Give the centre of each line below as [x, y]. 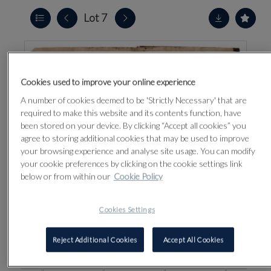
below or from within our [65, 176]
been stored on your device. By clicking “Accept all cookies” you [133, 125]
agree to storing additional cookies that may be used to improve [135, 138]
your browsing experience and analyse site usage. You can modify [138, 151]
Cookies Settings [127, 209]
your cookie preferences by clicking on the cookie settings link [131, 163]
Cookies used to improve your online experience [108, 82]
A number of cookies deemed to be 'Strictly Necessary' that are [133, 100]
